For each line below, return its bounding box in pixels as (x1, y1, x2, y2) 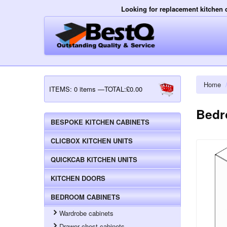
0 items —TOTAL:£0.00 (74, 84, 142, 94)
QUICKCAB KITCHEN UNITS (51, 154, 137, 164)
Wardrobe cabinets (59, 208, 114, 218)
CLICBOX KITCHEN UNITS (51, 135, 133, 145)
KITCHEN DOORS (51, 173, 105, 183)
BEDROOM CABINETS (51, 192, 120, 202)
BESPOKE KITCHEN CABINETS (51, 117, 149, 127)
